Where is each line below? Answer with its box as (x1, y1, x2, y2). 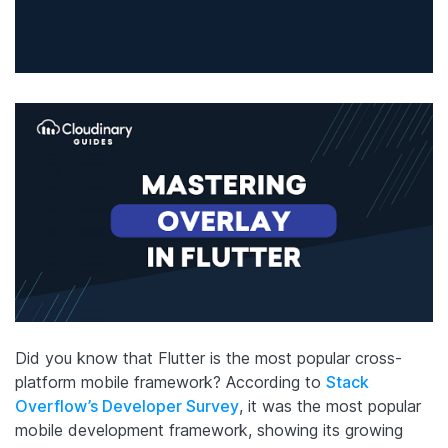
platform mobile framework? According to (15, 371, 326, 392)
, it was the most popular (239, 395, 421, 416)
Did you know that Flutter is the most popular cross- (15, 347, 402, 368)
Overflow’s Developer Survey (15, 395, 239, 416)
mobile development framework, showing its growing (15, 419, 403, 440)
